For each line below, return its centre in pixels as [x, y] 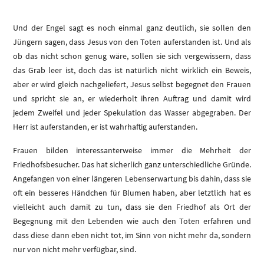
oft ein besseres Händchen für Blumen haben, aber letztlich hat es [132, 193]
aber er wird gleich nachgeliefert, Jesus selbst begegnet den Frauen [132, 85]
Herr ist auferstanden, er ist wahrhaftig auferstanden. [105, 127]
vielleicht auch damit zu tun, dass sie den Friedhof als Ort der [132, 207]
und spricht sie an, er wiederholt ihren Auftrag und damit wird [132, 99]
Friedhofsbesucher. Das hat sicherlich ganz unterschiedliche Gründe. [132, 165]
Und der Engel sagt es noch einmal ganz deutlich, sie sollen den [132, 28]
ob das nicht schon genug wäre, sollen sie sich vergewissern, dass [132, 56]
